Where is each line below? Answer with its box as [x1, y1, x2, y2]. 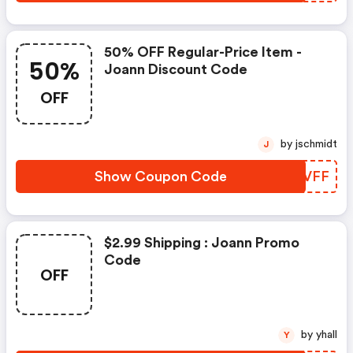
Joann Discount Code [104, 62, 247, 77]
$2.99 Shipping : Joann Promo [104, 236, 299, 251]
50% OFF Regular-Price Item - [104, 45, 302, 60]
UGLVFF [275, 169, 329, 184]
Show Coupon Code [95, 169, 227, 184]
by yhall [316, 329, 337, 341]
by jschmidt [295, 139, 337, 150]
